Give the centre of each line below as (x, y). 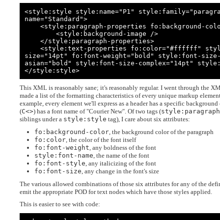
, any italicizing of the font (121, 163)
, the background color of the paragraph (161, 132)
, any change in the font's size (120, 171)
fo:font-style (60, 163)
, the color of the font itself (101, 139)
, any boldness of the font (123, 147)
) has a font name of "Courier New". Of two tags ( (97, 111)
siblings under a (41, 119)
